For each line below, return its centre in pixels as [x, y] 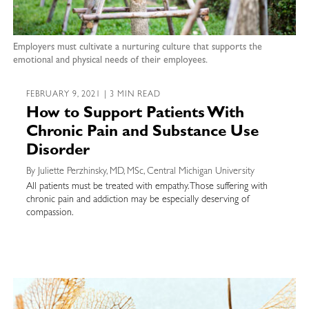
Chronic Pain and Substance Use [142, 133]
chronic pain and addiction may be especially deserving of [137, 200]
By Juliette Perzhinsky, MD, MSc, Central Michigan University [140, 171]
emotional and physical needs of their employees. [110, 60]
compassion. [49, 213]
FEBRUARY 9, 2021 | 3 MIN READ [93, 95]
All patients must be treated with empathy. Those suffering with [147, 187]
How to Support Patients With [135, 114]
